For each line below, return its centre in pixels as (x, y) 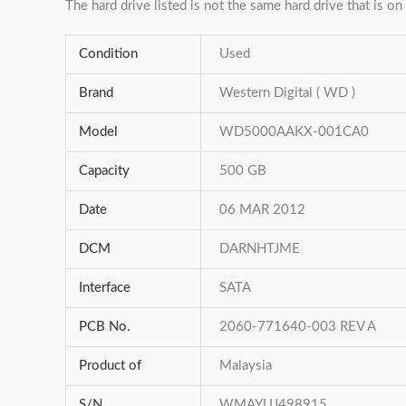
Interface (104, 288)
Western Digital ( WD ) (288, 93)
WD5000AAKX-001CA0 (295, 132)
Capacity (104, 171)
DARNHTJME (260, 249)
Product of (110, 366)
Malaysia (246, 366)
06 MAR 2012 (263, 210)
